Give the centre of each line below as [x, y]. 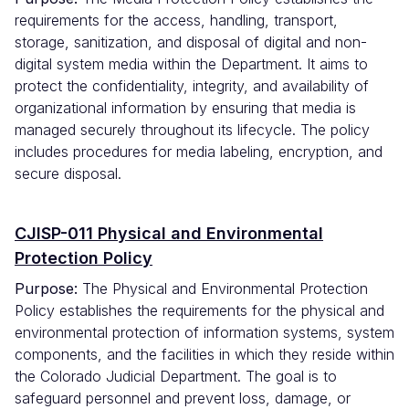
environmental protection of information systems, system [204, 333]
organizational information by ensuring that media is [185, 108]
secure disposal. [68, 174]
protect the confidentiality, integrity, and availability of [192, 86]
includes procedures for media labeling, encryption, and [199, 152]
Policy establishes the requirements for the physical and [199, 311]
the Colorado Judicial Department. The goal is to [176, 377]
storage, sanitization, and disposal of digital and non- [191, 42]
